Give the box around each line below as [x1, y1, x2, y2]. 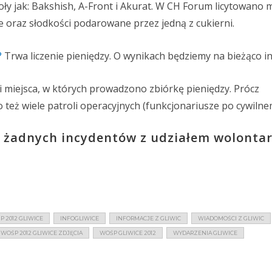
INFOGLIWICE [60, 215, 99, 222]
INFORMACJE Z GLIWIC [116, 215, 181, 222]
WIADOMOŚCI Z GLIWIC [198, 215, 264, 222]
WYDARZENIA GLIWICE [173, 229, 237, 237]
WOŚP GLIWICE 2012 [100, 229, 156, 237]
